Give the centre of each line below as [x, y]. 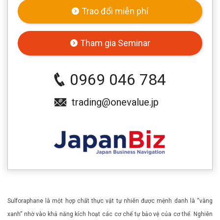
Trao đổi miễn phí [115, 11]
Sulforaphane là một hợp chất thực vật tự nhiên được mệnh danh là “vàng [110, 201]
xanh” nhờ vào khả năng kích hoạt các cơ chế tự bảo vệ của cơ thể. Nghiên [110, 214]
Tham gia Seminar [115, 43]
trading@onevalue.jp [115, 102]
